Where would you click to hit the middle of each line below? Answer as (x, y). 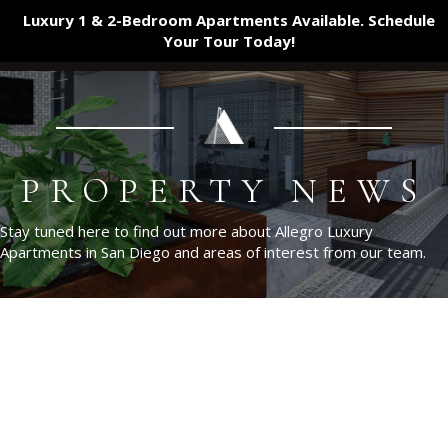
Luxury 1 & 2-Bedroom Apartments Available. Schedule (228, 20)
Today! (266, 41)
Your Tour (200, 41)
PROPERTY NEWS (224, 191)
